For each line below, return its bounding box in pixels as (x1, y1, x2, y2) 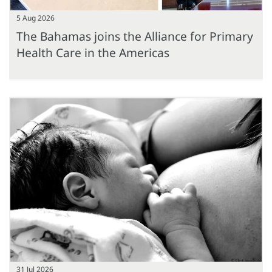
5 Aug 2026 (16, 12, 55, 23)
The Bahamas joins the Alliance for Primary (16, 27, 253, 44)
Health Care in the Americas (16, 44, 169, 61)
